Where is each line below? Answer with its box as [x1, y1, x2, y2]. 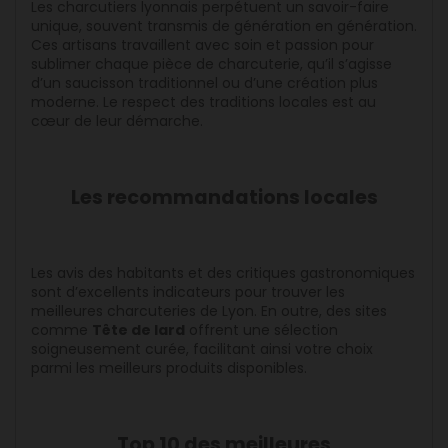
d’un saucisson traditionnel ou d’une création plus [31, 73, 378, 94]
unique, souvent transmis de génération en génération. [31, 16, 417, 37]
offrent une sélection [185, 320, 338, 341]
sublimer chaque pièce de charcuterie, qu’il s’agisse [31, 54, 392, 75]
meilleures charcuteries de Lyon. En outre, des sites [31, 301, 387, 322]
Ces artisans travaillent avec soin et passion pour [31, 35, 374, 56]
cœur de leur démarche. [31, 111, 203, 132]
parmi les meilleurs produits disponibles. [31, 358, 307, 379]
